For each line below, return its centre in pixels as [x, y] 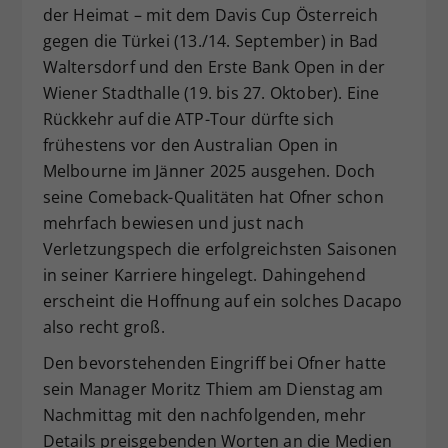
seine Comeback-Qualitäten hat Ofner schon [213, 196]
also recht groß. [103, 326]
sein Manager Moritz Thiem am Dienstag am [213, 388]
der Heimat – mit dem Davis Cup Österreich [210, 14]
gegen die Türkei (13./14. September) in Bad [210, 40]
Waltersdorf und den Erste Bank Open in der [213, 66]
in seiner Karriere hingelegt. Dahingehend [204, 274]
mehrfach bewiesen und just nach [173, 222]
